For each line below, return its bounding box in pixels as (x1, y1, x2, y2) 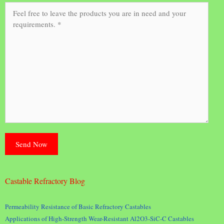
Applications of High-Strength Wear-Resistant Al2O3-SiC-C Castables (5, 213, 194, 223)
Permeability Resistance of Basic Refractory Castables (5, 201, 151, 211)
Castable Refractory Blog (5, 175, 85, 186)
